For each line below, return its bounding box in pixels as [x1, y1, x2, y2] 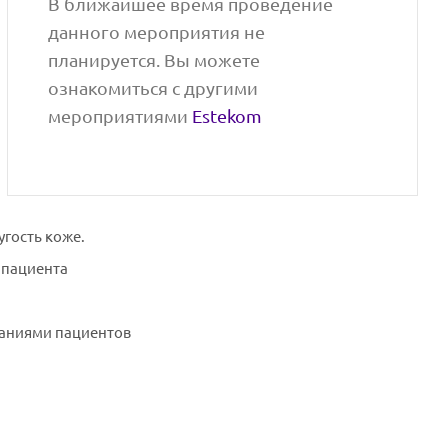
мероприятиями [48, 106, 193, 126]
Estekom [192, 106, 263, 126]
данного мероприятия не [48, 22, 266, 42]
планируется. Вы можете [48, 50, 261, 70]
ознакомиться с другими [48, 78, 259, 98]
